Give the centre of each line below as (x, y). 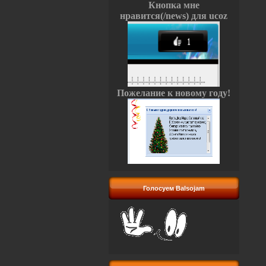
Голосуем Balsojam (174, 188)
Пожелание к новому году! (174, 93)
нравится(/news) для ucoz (174, 16)
